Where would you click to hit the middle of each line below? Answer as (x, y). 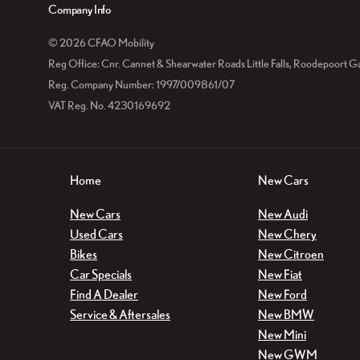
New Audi (283, 214)
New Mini (282, 335)
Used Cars (96, 234)
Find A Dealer (104, 295)
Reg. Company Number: (101, 84)
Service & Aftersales (120, 315)
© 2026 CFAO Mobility (101, 43)
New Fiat (280, 274)
